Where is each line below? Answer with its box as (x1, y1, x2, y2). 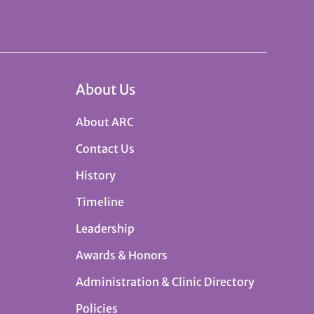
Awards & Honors (76, 247, 168, 262)
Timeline (76, 194, 125, 209)
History (76, 168, 116, 182)
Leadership (76, 221, 135, 235)
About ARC (76, 114, 135, 129)
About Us (76, 80, 137, 98)
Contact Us (76, 141, 135, 156)
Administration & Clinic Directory (76, 274, 255, 289)
